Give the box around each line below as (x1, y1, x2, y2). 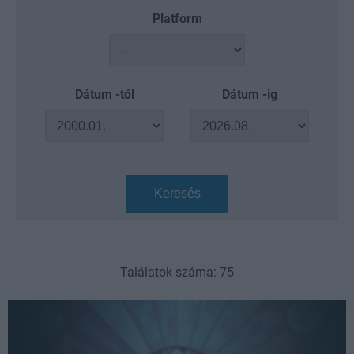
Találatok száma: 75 (120, 265, 234, 280)
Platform (152, 11, 202, 26)
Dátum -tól (74, 87, 134, 102)
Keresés (153, 186, 201, 200)
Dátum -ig (222, 87, 277, 102)
